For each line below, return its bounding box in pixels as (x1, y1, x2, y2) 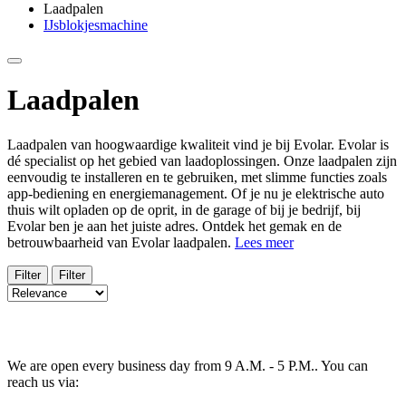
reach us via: (7, 373, 79, 390)
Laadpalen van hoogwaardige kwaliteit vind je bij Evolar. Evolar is (7, 136, 389, 152)
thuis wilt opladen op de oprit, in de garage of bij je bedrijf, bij (7, 201, 361, 217)
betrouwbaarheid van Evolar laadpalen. (7, 234, 235, 250)
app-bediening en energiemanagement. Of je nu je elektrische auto (7, 185, 384, 201)
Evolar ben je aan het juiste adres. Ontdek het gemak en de (7, 217, 342, 234)
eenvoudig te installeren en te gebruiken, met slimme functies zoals (7, 169, 387, 185)
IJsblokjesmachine (43, 17, 148, 33)
